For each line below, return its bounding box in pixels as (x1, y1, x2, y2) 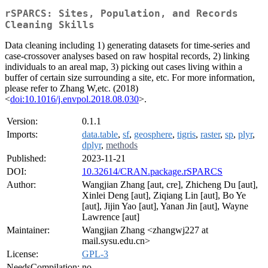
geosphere (134, 129, 172, 140)
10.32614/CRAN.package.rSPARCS (82, 166, 223, 177)
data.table (82, 129, 118, 140)
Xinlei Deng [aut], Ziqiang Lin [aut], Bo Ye (82, 190, 246, 201)
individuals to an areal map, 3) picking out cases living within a (5, 62, 242, 72)
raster (200, 129, 220, 140)
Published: (7, 153, 46, 164)
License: (7, 249, 38, 260)
